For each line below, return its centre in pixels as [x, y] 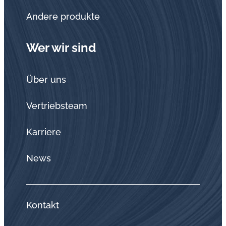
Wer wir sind [61, 48]
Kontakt [43, 205]
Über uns [46, 79]
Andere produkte [63, 16]
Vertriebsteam [57, 106]
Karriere [44, 132]
